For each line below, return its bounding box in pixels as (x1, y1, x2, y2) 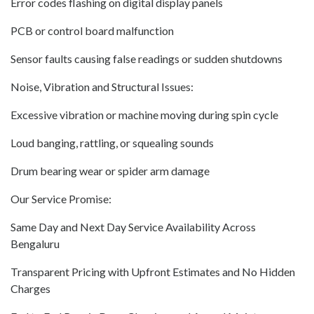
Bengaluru (11, 237, 60, 251)
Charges (11, 282, 50, 296)
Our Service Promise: (11, 192, 111, 206)
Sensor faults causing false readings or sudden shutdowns (11, 52, 282, 66)
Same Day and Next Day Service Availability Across (11, 220, 256, 234)
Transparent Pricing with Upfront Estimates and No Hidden (11, 265, 295, 279)
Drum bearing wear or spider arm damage (11, 164, 210, 178)
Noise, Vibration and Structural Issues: (11, 80, 193, 94)
